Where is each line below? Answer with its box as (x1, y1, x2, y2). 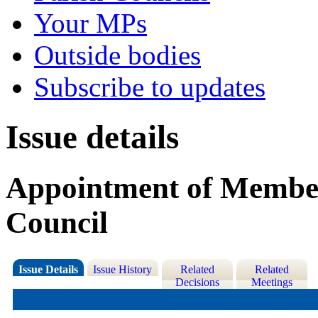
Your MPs (34, 8, 147, 38)
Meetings (251, 276, 292, 289)
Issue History (93, 263, 153, 276)
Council (6, 206, 108, 240)
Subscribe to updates (34, 72, 265, 102)
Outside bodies (34, 40, 201, 70)
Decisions (175, 276, 219, 289)
